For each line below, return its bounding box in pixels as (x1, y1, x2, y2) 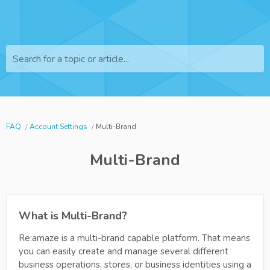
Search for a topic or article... (13, 52, 129, 66)
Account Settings (30, 122, 87, 131)
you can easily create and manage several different (19, 245, 228, 257)
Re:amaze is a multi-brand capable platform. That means (19, 232, 250, 244)
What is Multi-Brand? (19, 209, 127, 223)
